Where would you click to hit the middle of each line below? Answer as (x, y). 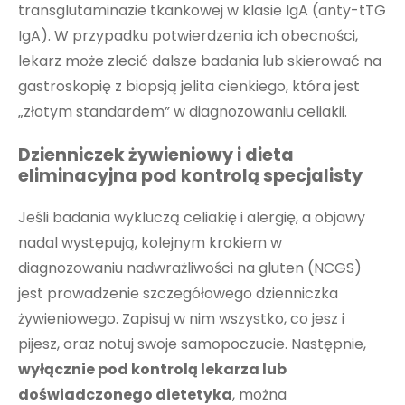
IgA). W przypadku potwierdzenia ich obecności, (188, 35)
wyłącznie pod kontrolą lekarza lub (152, 369)
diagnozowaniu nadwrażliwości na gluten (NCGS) (190, 268)
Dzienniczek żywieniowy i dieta (156, 155)
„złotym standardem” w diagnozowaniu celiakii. (183, 111)
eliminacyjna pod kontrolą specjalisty (190, 176)
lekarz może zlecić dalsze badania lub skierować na (200, 61)
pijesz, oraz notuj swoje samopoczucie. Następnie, (192, 344)
